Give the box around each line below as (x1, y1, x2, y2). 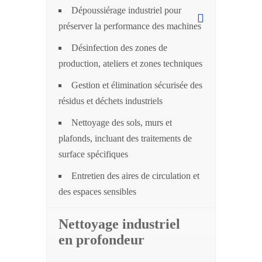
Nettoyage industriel (58, 216, 180, 232)
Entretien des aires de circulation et (71, 171, 199, 181)
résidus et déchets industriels (58, 96, 163, 106)
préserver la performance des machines (58, 21, 201, 32)
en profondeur (58, 232, 144, 248)
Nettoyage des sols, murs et (71, 118, 172, 128)
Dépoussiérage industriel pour (71, 5, 181, 16)
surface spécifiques (58, 149, 128, 160)
